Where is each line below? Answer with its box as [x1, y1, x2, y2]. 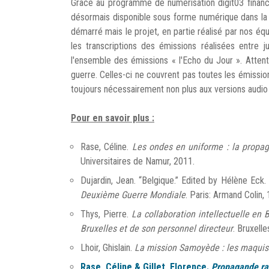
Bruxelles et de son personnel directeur [80, 223, 233, 234]
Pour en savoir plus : [71, 112, 154, 124]
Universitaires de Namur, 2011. [80, 156, 195, 167]
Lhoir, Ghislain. [80, 242, 134, 253]
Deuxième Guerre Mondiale [80, 189, 186, 201]
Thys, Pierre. [80, 208, 131, 220]
